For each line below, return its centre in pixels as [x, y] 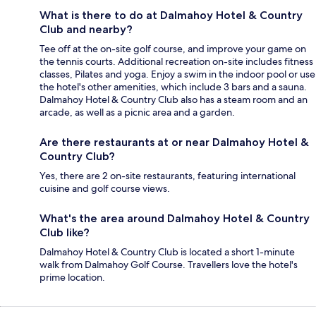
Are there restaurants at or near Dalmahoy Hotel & [174, 142]
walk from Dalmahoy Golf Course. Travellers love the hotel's [169, 264]
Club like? [65, 232]
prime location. [72, 277]
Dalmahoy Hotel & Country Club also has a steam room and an [174, 99]
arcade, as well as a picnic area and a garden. [137, 112]
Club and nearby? [86, 29]
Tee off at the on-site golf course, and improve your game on [173, 48]
